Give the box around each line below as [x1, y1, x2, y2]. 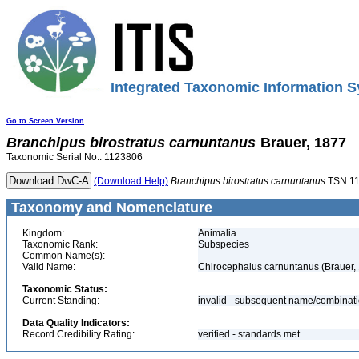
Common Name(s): [22, 250, 105, 261]
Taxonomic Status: [22, 284, 107, 295]
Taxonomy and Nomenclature [7, 200, 212, 216]
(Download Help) [94, 175, 168, 187]
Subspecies [198, 239, 249, 250]
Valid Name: [22, 261, 75, 272]
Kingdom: [22, 228, 64, 239]
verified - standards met [198, 329, 300, 340]
